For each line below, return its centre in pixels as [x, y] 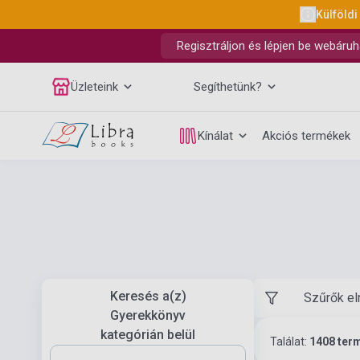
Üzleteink [94, 87]
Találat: [290, 342]
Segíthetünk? [228, 87]
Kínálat [215, 136]
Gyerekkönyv [148, 315]
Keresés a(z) [148, 296]
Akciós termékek [306, 136]
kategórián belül [148, 335]
